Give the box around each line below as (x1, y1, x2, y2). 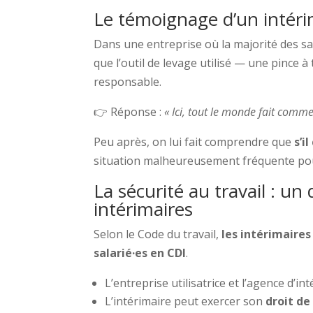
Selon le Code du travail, (94, 226, 222, 242)
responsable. (94, 73, 162, 89)
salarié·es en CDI (94, 245, 187, 261)
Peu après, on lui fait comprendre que (94, 133, 295, 150)
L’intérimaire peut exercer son (105, 293, 266, 309)
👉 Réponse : (94, 103, 165, 119)
